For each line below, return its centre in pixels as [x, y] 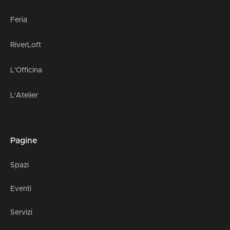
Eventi [21, 189]
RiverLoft [26, 45]
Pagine [24, 141]
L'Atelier [24, 96]
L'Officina [26, 71]
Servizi [21, 213]
